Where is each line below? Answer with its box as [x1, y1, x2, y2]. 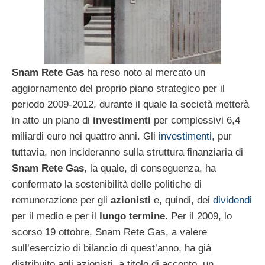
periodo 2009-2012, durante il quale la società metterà [12, 98, 249, 110]
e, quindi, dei [154, 194, 213, 206]
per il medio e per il [12, 210, 99, 222]
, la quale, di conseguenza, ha [84, 162, 216, 174]
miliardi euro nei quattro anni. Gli [12, 130, 159, 142]
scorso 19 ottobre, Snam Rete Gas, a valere [12, 226, 207, 238]
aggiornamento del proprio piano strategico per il [12, 82, 225, 94]
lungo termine [99, 210, 165, 222]
